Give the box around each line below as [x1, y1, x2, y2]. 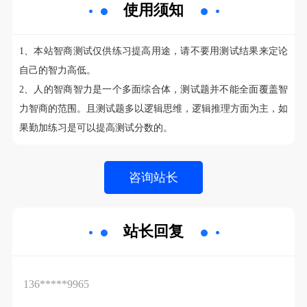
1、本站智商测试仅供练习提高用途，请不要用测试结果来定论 [19, 46, 288, 57]
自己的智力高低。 [19, 65, 96, 76]
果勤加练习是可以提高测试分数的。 [19, 123, 175, 134]
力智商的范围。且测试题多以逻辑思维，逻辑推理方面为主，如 [19, 103, 288, 114]
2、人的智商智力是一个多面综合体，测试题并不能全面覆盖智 [19, 84, 288, 95]
